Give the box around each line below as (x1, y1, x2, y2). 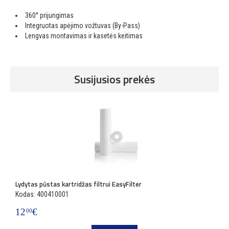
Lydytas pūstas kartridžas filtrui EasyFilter (15, 179, 142, 190)
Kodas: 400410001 (15, 190, 69, 199)
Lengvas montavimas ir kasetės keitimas (25, 32, 143, 40)
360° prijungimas (25, 11, 74, 20)
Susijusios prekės (74, 71, 155, 88)
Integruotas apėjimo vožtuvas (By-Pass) (25, 21, 140, 30)
